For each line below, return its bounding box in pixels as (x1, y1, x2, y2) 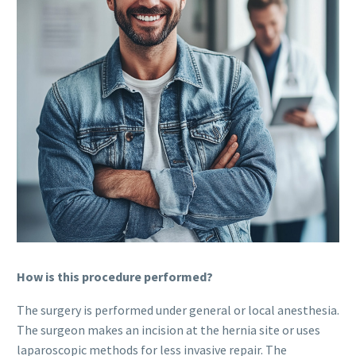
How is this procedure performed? (17, 268, 213, 284)
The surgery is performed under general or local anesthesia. (17, 302, 339, 319)
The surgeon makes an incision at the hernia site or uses (17, 322, 320, 339)
